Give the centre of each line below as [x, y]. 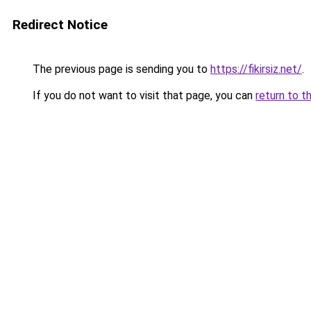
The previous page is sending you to [120, 69]
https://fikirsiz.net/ [256, 69]
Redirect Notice [60, 25]
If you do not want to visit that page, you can [143, 95]
